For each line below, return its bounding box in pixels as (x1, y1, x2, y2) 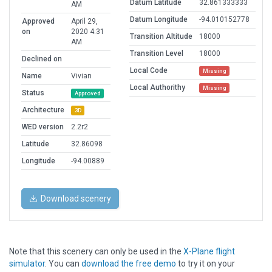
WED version (22, 123, 64, 132)
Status (22, 89, 44, 98)
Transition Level (130, 49, 183, 58)
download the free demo (81, 259, 176, 269)
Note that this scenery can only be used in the (9, 246, 183, 257)
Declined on (22, 55, 62, 64)
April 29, (71, 17, 98, 26)
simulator (9, 259, 45, 269)
